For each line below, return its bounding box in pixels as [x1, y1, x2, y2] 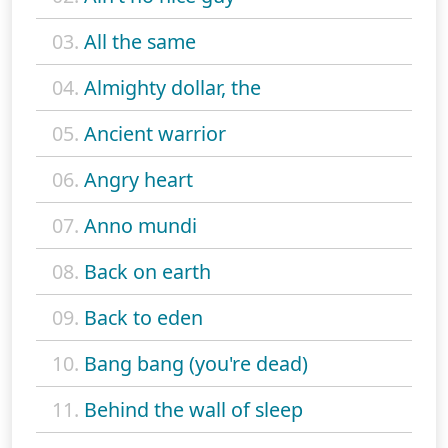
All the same [84, 28, 196, 56]
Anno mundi [84, 212, 197, 240]
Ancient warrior [84, 120, 226, 148]
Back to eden [84, 304, 203, 332]
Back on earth [84, 258, 211, 286]
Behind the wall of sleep [84, 396, 303, 424]
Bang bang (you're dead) [84, 350, 308, 378]
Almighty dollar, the [84, 74, 261, 102]
